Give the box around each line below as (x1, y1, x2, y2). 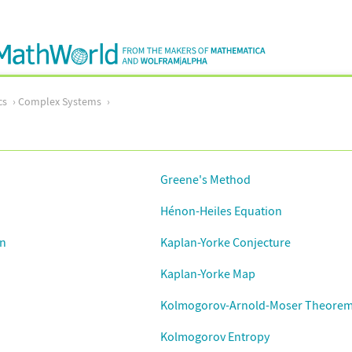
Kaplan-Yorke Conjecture (160, 234, 291, 250)
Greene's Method (160, 171, 251, 187)
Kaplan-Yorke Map (160, 266, 256, 281)
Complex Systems (18, 94, 101, 108)
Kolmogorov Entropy (160, 328, 269, 344)
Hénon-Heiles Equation (160, 203, 282, 218)
